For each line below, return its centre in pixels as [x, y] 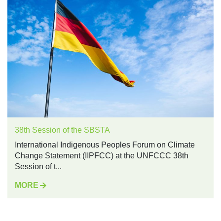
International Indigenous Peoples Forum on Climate [105, 145]
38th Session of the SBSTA [62, 130]
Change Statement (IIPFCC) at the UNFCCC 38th [102, 156]
